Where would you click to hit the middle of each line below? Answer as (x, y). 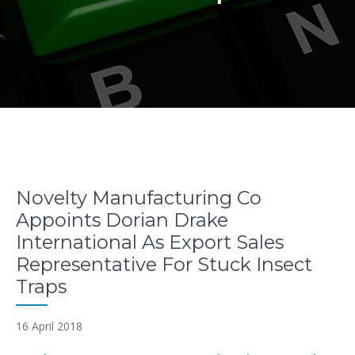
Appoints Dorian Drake (122, 220)
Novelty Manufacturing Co (139, 198)
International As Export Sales (150, 242)
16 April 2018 (49, 326)
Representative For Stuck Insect (164, 264)
